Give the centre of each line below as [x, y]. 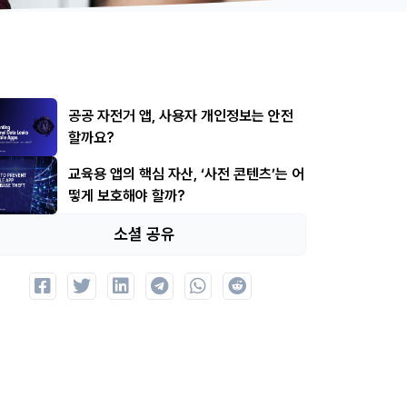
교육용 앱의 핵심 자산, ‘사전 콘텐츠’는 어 [186, 174]
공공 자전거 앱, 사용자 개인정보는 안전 [180, 116]
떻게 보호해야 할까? [126, 196]
